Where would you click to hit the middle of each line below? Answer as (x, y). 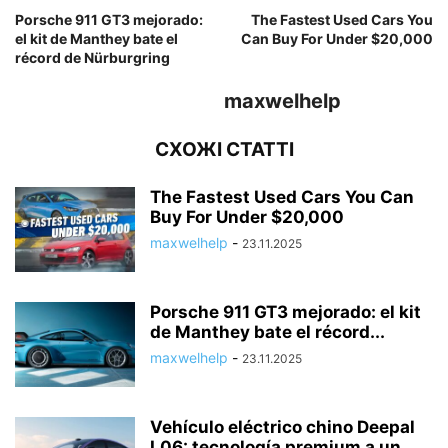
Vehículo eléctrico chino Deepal (282, 427)
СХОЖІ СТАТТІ (224, 150)
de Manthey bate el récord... (267, 332)
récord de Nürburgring (92, 58)
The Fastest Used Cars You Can (282, 197)
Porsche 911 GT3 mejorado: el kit (285, 312)
